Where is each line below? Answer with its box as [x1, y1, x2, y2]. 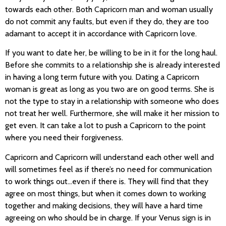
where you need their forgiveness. [5, 133, 123, 143]
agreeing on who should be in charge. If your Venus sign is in [5, 212, 211, 222]
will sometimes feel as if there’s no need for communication [5, 164, 212, 174]
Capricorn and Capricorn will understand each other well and [5, 152, 214, 162]
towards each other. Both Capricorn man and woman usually [5, 4, 213, 14]
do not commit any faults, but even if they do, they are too [5, 16, 209, 26]
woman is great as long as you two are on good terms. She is [5, 84, 214, 94]
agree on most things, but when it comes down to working [5, 188, 206, 198]
